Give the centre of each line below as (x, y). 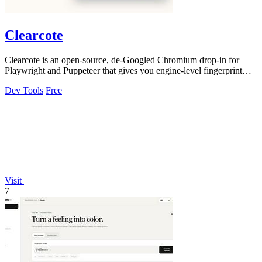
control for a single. (40, 81)
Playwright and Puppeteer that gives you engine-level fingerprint (123, 70)
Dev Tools (24, 90)
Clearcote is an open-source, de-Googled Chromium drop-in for (122, 60)
